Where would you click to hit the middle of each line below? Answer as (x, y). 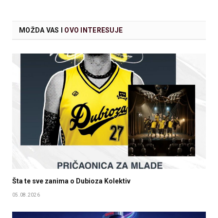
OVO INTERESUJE (94, 30)
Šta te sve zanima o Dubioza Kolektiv (71, 181)
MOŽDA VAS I (42, 30)
